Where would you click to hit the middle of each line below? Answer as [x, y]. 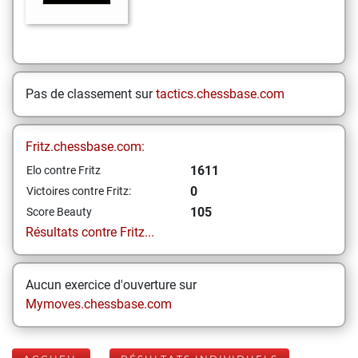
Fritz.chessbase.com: [85, 147]
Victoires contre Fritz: [79, 191]
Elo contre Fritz [64, 170]
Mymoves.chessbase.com [99, 304]
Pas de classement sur [91, 94]
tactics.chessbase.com [220, 94]
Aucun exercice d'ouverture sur [111, 285]
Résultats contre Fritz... [90, 232]
